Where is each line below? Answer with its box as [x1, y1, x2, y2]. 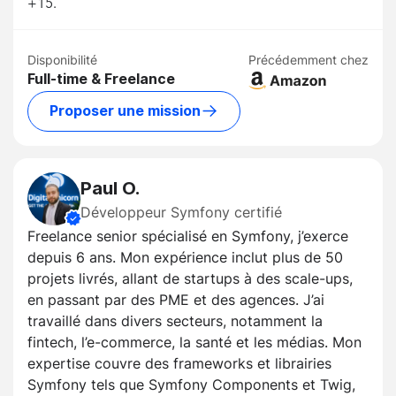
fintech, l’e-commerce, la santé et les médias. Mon [27, 331, 362, 352]
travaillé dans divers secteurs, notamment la [27, 310, 323, 331]
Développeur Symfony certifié [80, 202, 282, 222]
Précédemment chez [248, 51, 369, 69]
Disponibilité [27, 51, 97, 69]
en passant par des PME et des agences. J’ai [27, 289, 324, 309]
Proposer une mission [49, 102, 201, 119]
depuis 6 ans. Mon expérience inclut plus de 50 [27, 247, 343, 267]
